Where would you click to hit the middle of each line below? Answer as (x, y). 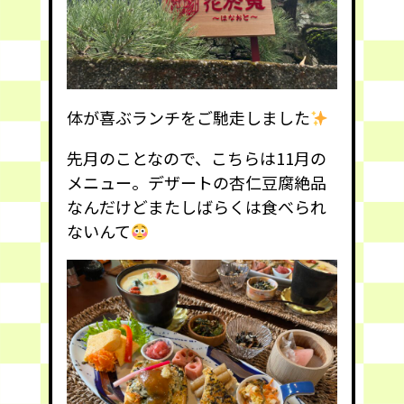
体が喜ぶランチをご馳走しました (188, 117)
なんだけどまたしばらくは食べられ (197, 206)
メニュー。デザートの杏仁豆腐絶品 (197, 182)
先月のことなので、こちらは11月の (197, 157)
